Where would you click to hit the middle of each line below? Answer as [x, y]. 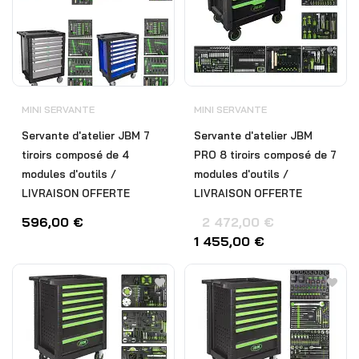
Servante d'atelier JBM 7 [86, 135]
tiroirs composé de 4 [75, 155]
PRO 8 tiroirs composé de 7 [265, 155]
